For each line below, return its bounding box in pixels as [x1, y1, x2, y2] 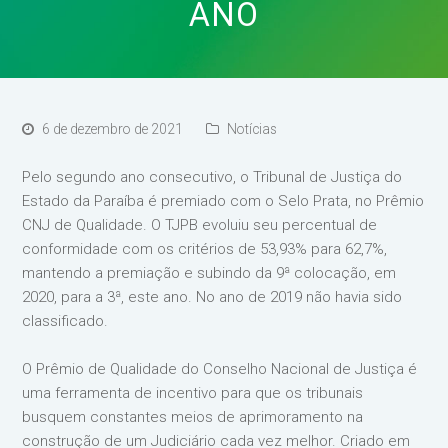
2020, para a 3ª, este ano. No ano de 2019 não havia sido [22, 288, 403, 306]
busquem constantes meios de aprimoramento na [22, 408, 364, 426]
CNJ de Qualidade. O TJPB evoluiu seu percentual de [22, 216, 378, 234]
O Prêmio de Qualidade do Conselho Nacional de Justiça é [22, 360, 418, 378]
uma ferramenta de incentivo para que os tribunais [22, 384, 364, 402]
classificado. [22, 312, 109, 330]
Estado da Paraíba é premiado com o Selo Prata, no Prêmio [22, 192, 425, 210]
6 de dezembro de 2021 [42, 121, 184, 137]
